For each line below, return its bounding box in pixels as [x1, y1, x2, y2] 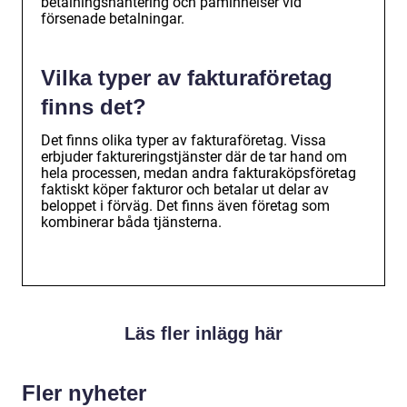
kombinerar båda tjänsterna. [41, 213, 222, 232]
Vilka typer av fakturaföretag [41, 65, 333, 91]
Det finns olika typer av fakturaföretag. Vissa [41, 132, 326, 150]
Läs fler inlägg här [124, 323, 283, 344]
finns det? [41, 94, 146, 120]
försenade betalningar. [41, 10, 184, 28]
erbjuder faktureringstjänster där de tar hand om [41, 148, 347, 166]
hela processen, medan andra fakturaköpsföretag [41, 164, 356, 183]
